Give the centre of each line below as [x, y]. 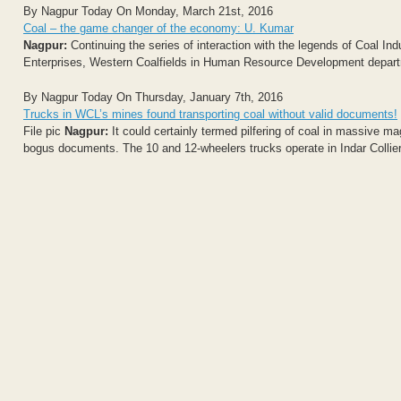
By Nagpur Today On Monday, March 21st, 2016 [148, 11]
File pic [44, 131]
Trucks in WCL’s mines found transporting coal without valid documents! [210, 114]
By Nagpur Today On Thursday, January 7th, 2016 [153, 97]
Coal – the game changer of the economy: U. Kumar [158, 28]
